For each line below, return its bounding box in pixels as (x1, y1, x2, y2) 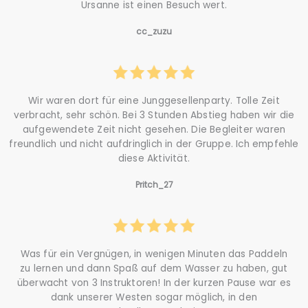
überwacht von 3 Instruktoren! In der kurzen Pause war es (16, 276, 291, 289)
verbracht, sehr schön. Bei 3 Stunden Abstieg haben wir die (13, 108, 295, 122)
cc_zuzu (136, 25, 172, 37)
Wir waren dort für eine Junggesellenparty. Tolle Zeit (28, 93, 280, 107)
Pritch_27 (135, 178, 173, 190)
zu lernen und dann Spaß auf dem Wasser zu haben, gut (20, 261, 288, 275)
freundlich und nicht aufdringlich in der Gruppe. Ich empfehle (9, 137, 299, 151)
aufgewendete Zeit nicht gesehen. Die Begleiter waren (22, 122, 286, 136)
